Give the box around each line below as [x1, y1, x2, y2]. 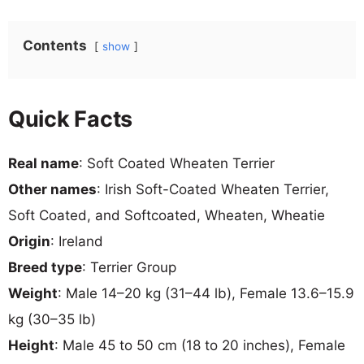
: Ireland [50, 232, 103, 249]
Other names [8, 180, 97, 197]
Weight [8, 284, 58, 301]
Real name [8, 154, 79, 171]
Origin [8, 232, 50, 249]
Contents [23, 37, 87, 54]
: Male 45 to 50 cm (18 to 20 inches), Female [54, 336, 345, 353]
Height [8, 336, 54, 353]
